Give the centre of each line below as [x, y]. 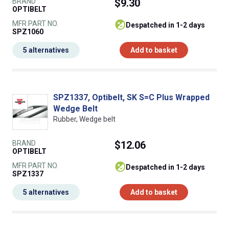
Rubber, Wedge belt [84, 119]
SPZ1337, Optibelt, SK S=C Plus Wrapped [131, 98]
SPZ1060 [28, 32]
